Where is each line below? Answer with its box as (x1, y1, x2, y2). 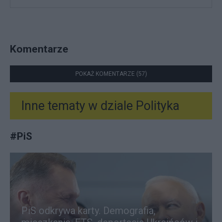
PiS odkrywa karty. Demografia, (21, 205, 156, 217)
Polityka (133, 99, 179, 113)
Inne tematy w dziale (21, 99, 133, 113)
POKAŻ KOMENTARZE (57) (75, 70, 147, 78)
